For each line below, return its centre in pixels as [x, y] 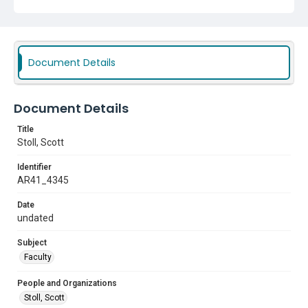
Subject [32, 243]
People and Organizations [67, 283]
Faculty [38, 257]
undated [35, 218]
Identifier [34, 167]
